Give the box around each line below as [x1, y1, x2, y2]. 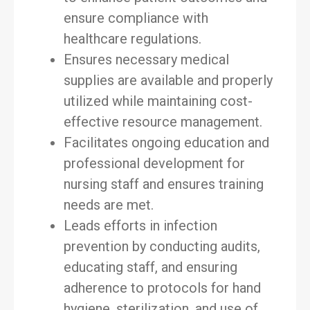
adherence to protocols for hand [64, 280, 261, 296]
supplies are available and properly [64, 72, 273, 89]
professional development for [64, 155, 245, 172]
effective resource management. [64, 113, 262, 130]
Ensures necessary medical [64, 51, 229, 68]
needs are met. [64, 197, 154, 213]
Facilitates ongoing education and [64, 134, 269, 151]
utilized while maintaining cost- [64, 93, 253, 109]
